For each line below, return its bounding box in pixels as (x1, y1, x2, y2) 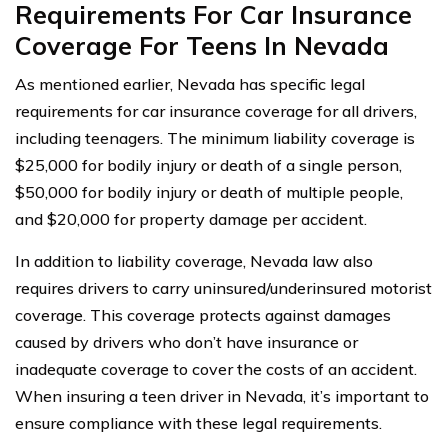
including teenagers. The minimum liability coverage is (15, 127, 415, 148)
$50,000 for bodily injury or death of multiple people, (15, 181, 403, 202)
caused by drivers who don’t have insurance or (15, 331, 358, 352)
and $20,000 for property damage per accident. (15, 208, 367, 229)
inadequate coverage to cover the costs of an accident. (15, 358, 417, 379)
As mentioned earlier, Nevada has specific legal (15, 73, 365, 94)
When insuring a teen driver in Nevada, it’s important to (15, 385, 429, 406)
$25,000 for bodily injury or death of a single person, (15, 154, 402, 175)
